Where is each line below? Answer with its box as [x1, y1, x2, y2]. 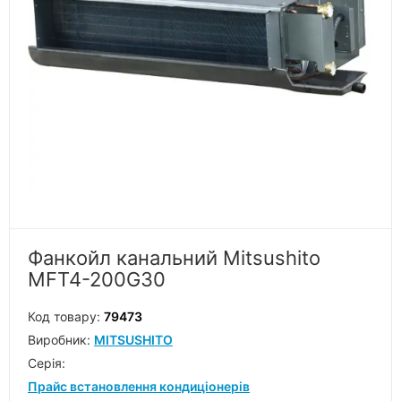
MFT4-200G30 [28, 268, 166, 291]
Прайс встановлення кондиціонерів [28, 379, 250, 394]
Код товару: [28, 309, 104, 324]
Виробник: [28, 332, 94, 347]
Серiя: [28, 355, 65, 371]
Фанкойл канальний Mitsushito [28, 246, 320, 269]
